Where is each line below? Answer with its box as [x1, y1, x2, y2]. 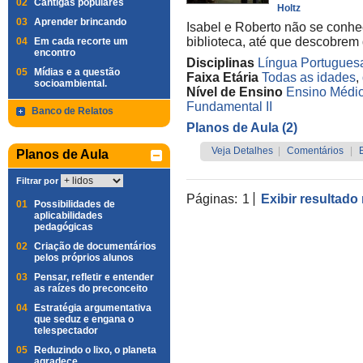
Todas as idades [262, 70, 356, 84]
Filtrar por [16, 176, 58, 186]
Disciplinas [186, 56, 254, 70]
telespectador [34, 325, 98, 336]
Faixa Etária [186, 70, 258, 84]
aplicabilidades [34, 210, 103, 221]
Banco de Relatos [32, 105, 113, 117]
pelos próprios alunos [34, 252, 134, 263]
